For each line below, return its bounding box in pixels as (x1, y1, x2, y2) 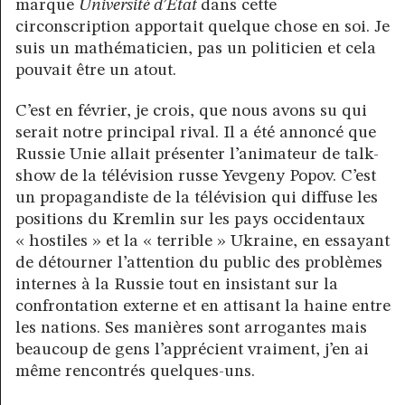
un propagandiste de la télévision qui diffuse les (15, 189, 378, 207)
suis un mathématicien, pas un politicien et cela (15, 39, 376, 58)
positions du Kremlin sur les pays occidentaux (15, 211, 364, 229)
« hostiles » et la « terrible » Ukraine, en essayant (15, 232, 390, 250)
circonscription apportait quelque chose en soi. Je (15, 17, 390, 36)
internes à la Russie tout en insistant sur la (15, 276, 338, 294)
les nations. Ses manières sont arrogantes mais (15, 319, 367, 337)
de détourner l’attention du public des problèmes (15, 254, 382, 272)
